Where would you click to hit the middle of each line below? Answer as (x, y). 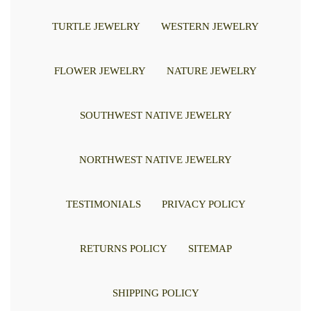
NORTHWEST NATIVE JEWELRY (155, 159)
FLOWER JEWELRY (100, 70)
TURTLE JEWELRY (96, 26)
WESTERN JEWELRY (210, 26)
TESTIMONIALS (103, 204)
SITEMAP (210, 248)
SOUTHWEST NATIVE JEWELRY (155, 115)
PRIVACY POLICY (203, 204)
